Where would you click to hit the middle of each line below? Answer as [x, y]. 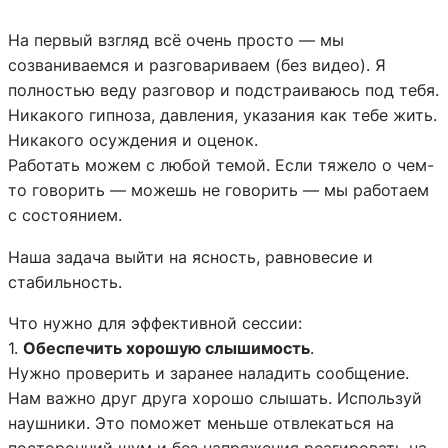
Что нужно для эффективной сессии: [155, 322]
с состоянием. [65, 215]
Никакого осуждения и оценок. [133, 140]
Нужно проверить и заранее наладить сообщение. [208, 372]
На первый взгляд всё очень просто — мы [176, 40]
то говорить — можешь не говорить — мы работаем [218, 190]
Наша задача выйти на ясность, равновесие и [190, 256]
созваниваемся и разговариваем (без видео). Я [197, 65]
